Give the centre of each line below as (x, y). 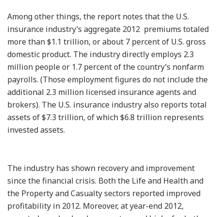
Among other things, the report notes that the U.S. (98, 16)
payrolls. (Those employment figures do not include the (108, 79)
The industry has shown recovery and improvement (101, 168)
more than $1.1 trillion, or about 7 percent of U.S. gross (107, 41)
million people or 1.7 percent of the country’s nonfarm (106, 67)
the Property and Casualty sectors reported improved (104, 193)
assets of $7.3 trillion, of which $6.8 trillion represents (106, 117)
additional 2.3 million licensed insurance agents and (102, 92)
